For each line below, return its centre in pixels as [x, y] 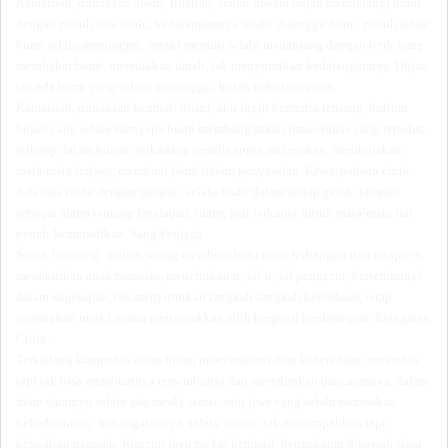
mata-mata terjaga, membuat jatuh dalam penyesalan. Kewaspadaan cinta [212, 170]
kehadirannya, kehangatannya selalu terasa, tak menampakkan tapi [201, 422]
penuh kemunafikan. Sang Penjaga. [111, 233]
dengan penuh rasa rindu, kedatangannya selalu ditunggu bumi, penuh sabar [222, 23]
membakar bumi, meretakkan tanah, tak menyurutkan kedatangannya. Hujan [222, 65]
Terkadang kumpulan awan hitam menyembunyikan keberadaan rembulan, [219, 359]
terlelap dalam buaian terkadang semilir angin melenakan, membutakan [209, 149]
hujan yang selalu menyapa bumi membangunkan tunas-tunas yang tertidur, [220, 128]
